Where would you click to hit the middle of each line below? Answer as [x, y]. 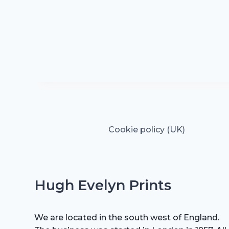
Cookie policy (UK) [147, 130]
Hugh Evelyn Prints [102, 185]
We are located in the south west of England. [127, 217]
